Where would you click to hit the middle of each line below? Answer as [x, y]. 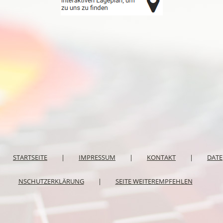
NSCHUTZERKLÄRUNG [51, 181]
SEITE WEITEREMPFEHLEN [154, 181]
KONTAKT [161, 157]
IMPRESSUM [97, 157]
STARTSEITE [30, 157]
